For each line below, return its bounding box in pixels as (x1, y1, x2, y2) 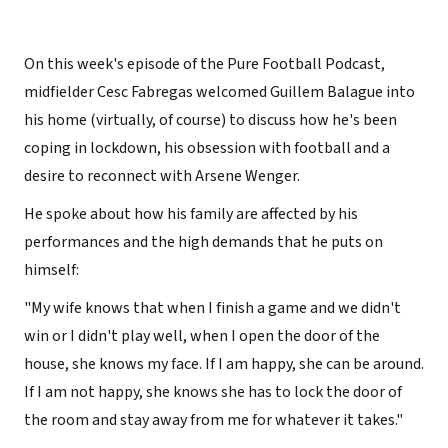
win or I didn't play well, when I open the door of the (23, 324, 380, 347)
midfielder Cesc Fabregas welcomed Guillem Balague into (23, 80, 415, 103)
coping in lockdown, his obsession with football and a (23, 136, 390, 159)
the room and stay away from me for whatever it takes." (23, 408, 403, 431)
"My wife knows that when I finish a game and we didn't (23, 296, 401, 319)
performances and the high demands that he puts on (23, 230, 383, 253)
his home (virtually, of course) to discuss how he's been (23, 108, 397, 131)
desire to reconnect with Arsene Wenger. (23, 164, 300, 187)
